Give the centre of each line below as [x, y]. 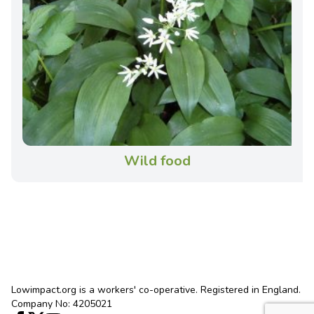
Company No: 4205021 [62, 304]
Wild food [157, 161]
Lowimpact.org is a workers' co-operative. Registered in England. [156, 290]
